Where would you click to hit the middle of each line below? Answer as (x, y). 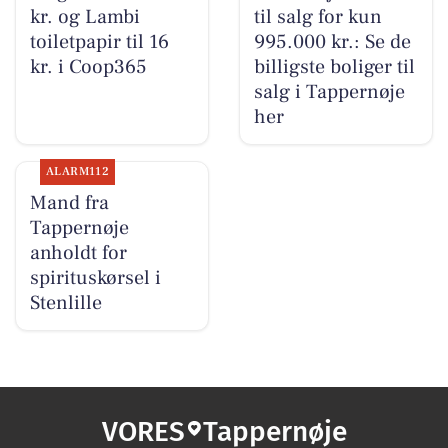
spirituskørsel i (95, 278)
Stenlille (65, 303)
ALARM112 (77, 172)
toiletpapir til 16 (99, 42)
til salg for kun (317, 17)
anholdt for (78, 253)
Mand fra (69, 203)
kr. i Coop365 (88, 67)
